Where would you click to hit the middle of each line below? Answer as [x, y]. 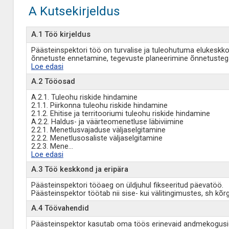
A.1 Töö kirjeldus [61, 35]
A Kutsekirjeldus [74, 11]
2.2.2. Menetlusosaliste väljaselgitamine [97, 138]
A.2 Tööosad [53, 82]
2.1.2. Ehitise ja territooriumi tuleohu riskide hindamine [120, 114]
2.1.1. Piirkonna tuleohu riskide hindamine [99, 106]
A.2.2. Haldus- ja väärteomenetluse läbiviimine [107, 122]
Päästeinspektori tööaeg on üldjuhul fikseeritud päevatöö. [127, 185]
